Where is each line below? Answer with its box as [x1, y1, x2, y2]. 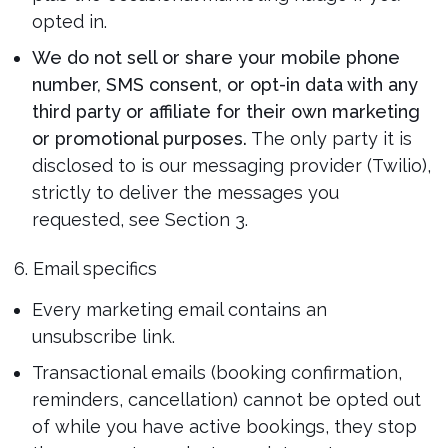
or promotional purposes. [31, 128, 247, 149]
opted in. [31, 11, 107, 32]
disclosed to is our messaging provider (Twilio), [31, 155, 431, 176]
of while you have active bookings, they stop [31, 416, 417, 437]
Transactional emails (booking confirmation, [31, 362, 402, 383]
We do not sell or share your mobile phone [31, 47, 400, 68]
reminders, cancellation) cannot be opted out [31, 389, 421, 410]
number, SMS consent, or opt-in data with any [31, 74, 418, 95]
